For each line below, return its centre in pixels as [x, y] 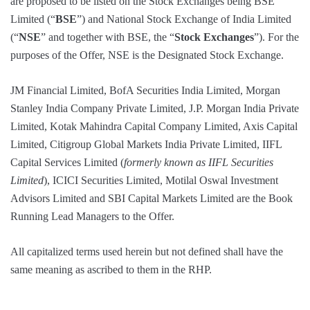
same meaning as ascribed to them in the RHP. [111, 270]
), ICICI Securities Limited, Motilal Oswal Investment [161, 181]
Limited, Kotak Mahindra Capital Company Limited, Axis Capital [154, 127]
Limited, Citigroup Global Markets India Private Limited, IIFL [146, 145]
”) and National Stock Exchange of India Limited [184, 19]
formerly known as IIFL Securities [199, 163]
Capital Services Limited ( [67, 163]
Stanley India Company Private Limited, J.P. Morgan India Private [155, 109]
